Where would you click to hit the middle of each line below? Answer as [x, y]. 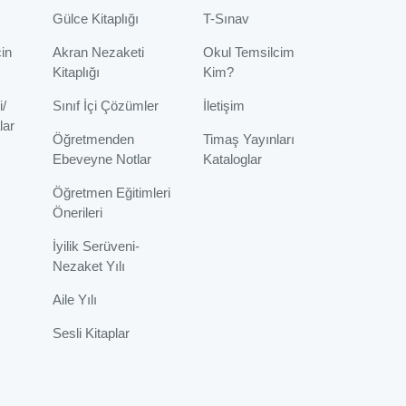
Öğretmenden [93, 140]
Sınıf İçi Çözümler [105, 106]
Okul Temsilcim [249, 53]
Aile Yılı [74, 300]
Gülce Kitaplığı [95, 19]
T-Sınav [227, 19]
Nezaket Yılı [88, 266]
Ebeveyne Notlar [101, 159]
